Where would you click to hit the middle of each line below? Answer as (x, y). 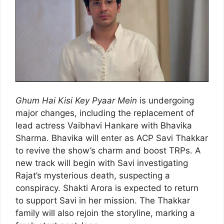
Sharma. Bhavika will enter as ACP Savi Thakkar (112, 138)
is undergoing (165, 101)
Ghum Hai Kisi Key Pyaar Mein (76, 101)
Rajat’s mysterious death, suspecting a (93, 176)
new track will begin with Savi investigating (102, 163)
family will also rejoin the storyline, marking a (105, 213)
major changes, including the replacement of (105, 113)
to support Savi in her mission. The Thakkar (103, 201)
